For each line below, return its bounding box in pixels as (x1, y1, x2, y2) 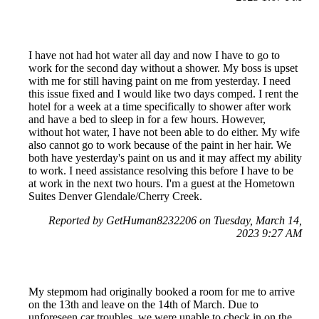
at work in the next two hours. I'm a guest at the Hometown (28, 177, 295, 189)
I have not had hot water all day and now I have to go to (28, 48, 280, 61)
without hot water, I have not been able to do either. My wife (28, 125, 300, 138)
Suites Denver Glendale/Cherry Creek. (28, 189, 202, 202)
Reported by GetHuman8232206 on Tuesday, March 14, (48, 214, 302, 226)
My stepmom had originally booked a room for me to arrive (28, 285, 295, 298)
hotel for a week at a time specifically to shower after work (28, 100, 291, 113)
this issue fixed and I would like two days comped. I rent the (28, 87, 298, 100)
